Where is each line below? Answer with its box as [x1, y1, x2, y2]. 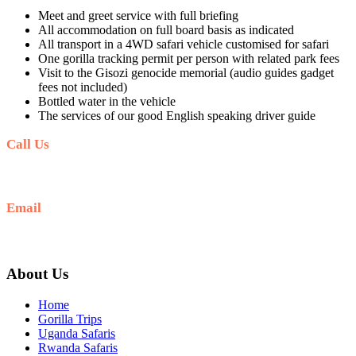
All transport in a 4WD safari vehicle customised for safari [38, 37, 329, 52]
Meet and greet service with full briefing [38, 9, 238, 23]
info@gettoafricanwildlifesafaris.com [6, 234, 222, 250]
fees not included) [38, 80, 127, 95]
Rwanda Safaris [38, 340, 118, 354]
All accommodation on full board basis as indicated [38, 23, 294, 37]
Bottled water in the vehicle [38, 95, 176, 109]
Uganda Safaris [38, 326, 115, 340]
